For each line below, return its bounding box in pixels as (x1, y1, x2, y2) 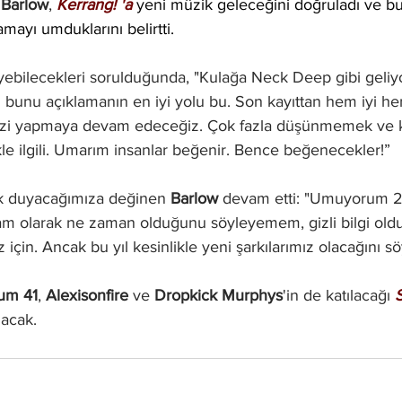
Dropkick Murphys (154, 286, 283, 305)
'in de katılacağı (283, 286, 395, 305)
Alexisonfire (46, 286, 128, 305)
